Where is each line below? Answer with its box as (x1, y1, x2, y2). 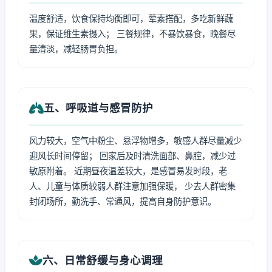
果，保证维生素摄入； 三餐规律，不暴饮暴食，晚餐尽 (29, 29, 236, 39)
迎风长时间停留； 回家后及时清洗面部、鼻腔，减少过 (29, 151, 236, 161)
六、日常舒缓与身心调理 (42, 254, 163, 267)
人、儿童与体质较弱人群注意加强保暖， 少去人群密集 (29, 181, 236, 191)
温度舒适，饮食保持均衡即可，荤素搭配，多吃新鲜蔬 (29, 13, 233, 24)
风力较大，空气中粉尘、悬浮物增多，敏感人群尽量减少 (29, 135, 242, 146)
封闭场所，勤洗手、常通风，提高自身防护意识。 (29, 196, 216, 206)
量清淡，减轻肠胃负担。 (29, 44, 123, 54)
